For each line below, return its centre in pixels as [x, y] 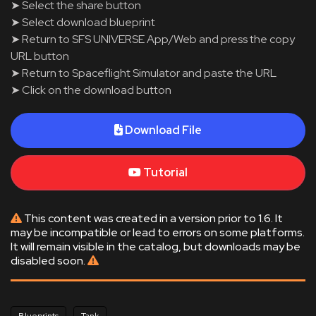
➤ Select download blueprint [83, 22]
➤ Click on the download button [91, 90]
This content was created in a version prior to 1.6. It [152, 218]
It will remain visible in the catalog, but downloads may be [156, 247]
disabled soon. [49, 261]
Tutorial [165, 172]
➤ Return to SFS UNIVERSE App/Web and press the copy [153, 39]
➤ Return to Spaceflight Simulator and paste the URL [144, 73]
